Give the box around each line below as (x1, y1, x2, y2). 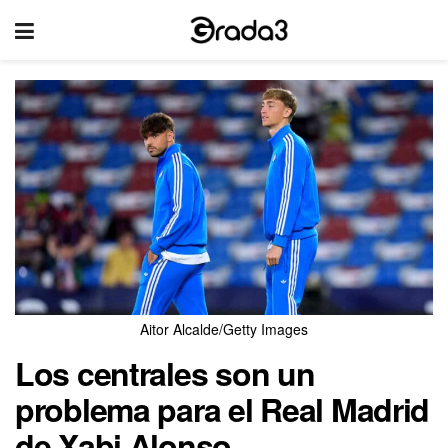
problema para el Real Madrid (15, 386, 430, 433)
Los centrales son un (15, 350, 315, 397)
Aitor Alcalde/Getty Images (140, 319, 308, 340)
